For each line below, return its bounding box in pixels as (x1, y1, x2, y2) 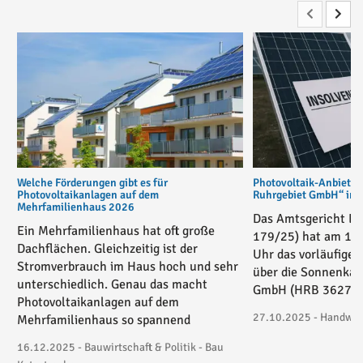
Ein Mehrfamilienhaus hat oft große (17, 223, 215, 240)
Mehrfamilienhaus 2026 (17, 200, 135, 215)
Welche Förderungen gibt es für (17, 176, 168, 190)
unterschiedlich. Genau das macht (17, 276, 207, 293)
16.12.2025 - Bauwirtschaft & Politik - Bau (17, 340, 224, 355)
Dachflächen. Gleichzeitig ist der (17, 241, 198, 258)
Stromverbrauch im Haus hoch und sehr (17, 258, 238, 275)
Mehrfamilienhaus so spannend (17, 312, 190, 329)
